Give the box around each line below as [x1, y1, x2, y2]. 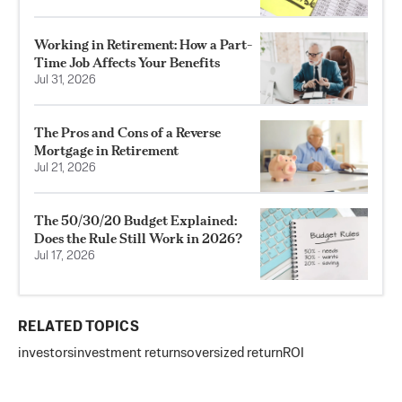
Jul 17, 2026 [34, 250, 95, 263]
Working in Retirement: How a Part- [34, 36, 253, 54]
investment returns [74, 346, 187, 361]
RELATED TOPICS [18, 320, 139, 336]
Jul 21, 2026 [34, 162, 96, 175]
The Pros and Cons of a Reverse [34, 124, 221, 142]
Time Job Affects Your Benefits [34, 54, 220, 72]
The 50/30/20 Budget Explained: [34, 212, 237, 230]
